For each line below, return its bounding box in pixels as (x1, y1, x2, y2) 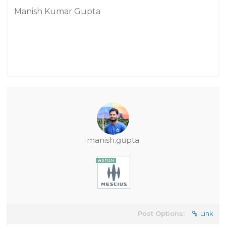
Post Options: (138, 209, 185, 217)
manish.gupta (87, 135, 139, 145)
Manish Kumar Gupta (14, 7, 100, 16)
